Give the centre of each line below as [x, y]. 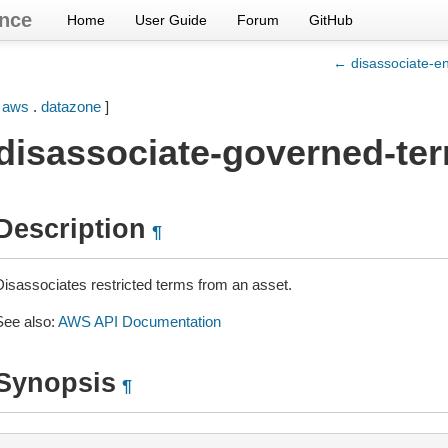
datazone [70, 106]
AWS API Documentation [139, 321]
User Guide [171, 20]
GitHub [331, 20]
